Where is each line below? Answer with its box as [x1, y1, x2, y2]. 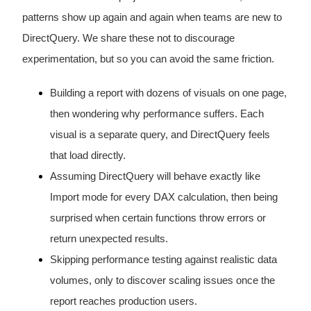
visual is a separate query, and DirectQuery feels [49, 128, 270, 140]
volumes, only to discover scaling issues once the [49, 274, 275, 286]
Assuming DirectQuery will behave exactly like [49, 170, 260, 182]
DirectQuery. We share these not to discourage [22, 32, 235, 44]
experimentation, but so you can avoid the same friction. [22, 53, 274, 65]
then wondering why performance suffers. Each [49, 108, 264, 119]
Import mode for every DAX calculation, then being [49, 191, 278, 203]
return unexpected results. [49, 233, 168, 244]
